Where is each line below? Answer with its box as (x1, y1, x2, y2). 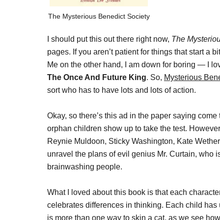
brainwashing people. (47, 163, 122, 171)
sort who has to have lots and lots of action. (47, 86, 196, 94)
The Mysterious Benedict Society (48, 12, 150, 20)
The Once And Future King (47, 73, 146, 82)
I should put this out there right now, (47, 35, 171, 43)
